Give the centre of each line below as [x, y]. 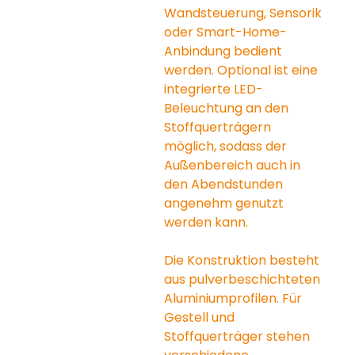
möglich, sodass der [227, 146]
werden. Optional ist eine [243, 70]
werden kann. [206, 222]
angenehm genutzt [226, 203]
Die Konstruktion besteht [244, 260]
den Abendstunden [225, 184]
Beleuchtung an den [228, 108]
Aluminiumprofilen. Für [235, 298]
